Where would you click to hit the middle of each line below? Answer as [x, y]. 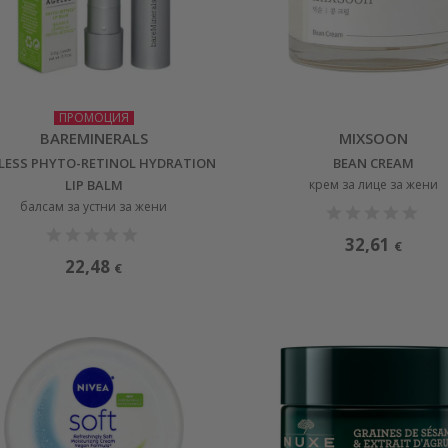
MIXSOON [374, 137]
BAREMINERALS [93, 137]
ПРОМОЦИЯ [93, 117]
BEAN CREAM [374, 162]
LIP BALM [93, 184]
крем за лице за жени [374, 184]
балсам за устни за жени [94, 206]
